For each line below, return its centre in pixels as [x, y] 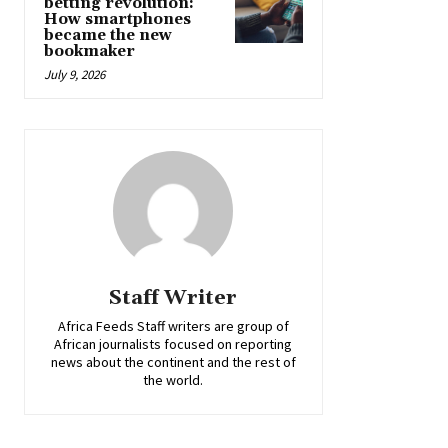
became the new [108, 35]
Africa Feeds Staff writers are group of [173, 325]
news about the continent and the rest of [173, 361]
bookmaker [89, 51]
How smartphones [117, 19]
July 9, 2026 [74, 74]
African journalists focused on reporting [173, 343]
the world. [173, 379]
